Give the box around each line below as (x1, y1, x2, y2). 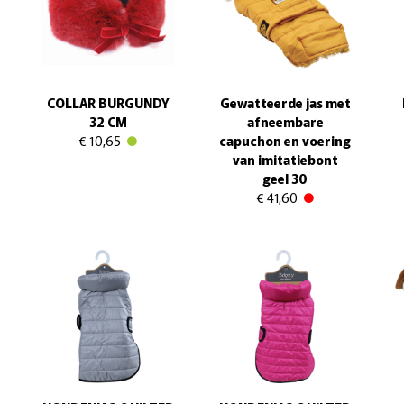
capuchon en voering (219, 131, 351, 150)
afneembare (246, 112, 324, 131)
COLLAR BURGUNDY (47, 93, 170, 112)
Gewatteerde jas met (219, 93, 351, 112)
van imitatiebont (232, 150, 338, 169)
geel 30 (262, 169, 308, 188)
